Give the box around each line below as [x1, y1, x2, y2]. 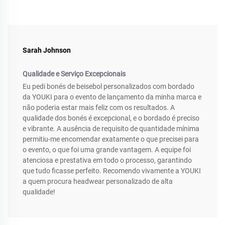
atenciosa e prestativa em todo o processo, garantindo [23, 156, 192, 165]
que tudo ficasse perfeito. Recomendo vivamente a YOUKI [23, 167, 201, 175]
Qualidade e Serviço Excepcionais [23, 70, 126, 78]
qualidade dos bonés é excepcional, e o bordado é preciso [23, 114, 199, 123]
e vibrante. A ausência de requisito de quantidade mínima [23, 125, 199, 133]
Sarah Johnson [23, 46, 71, 55]
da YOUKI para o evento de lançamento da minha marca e [23, 93, 201, 101]
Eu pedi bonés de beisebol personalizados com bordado [23, 82, 194, 91]
